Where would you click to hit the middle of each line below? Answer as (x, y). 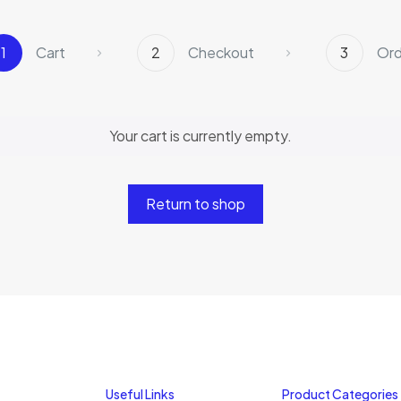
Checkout (221, 52)
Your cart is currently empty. (200, 135)
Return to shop (196, 203)
